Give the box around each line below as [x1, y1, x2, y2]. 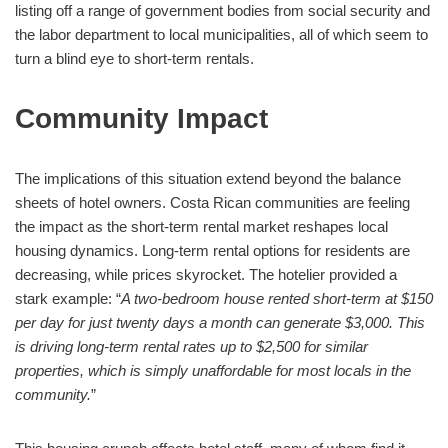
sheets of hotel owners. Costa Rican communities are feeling [15, 193, 410, 211]
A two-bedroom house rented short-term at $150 [121, 289, 433, 307]
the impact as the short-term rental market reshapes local [15, 217, 388, 235]
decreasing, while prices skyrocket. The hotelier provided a [15, 265, 397, 283]
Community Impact [15, 102, 268, 134]
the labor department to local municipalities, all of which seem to [15, 25, 428, 43]
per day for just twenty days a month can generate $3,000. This [15, 313, 425, 331]
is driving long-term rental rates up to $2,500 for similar [15, 337, 368, 355]
